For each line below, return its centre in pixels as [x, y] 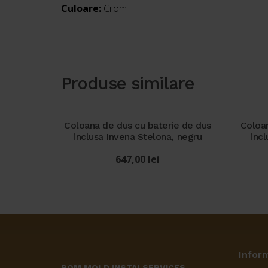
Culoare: [82, 8]
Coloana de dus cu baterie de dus [138, 126]
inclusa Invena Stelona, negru [138, 137]
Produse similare [128, 83]
